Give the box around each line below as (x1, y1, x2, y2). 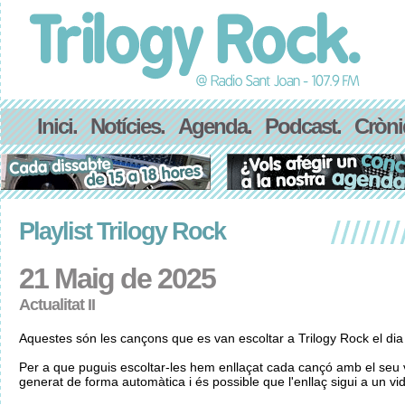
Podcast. (265, 114, 341, 138)
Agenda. (178, 114, 251, 138)
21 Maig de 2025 (19, 262, 215, 295)
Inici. (37, 114, 77, 138)
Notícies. (90, 114, 165, 138)
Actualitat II (19, 296, 95, 314)
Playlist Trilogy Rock (19, 217, 225, 245)
